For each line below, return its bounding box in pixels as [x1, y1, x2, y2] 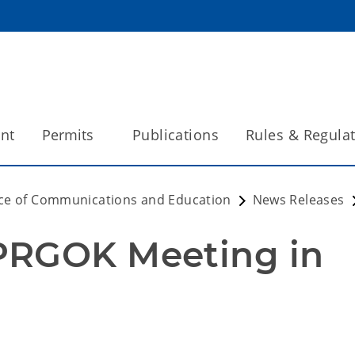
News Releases [252, 191, 345, 208]
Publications [132, 125, 219, 144]
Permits [41, 125, 94, 144]
